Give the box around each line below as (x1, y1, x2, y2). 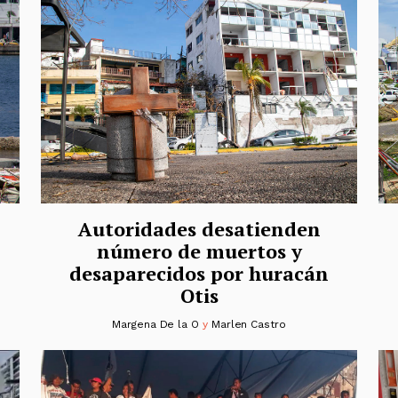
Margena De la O (112, 318, 200, 331)
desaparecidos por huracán (69, 260, 329, 287)
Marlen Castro (211, 318, 286, 331)
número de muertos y (96, 238, 302, 265)
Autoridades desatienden (77, 216, 321, 243)
